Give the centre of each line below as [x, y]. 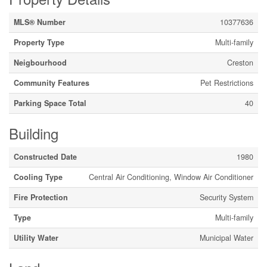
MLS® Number [40, 22]
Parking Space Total [50, 103]
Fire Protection [41, 197]
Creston [240, 62]
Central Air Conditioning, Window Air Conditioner [171, 177]
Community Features [52, 83]
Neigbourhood [40, 62]
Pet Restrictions [227, 83]
